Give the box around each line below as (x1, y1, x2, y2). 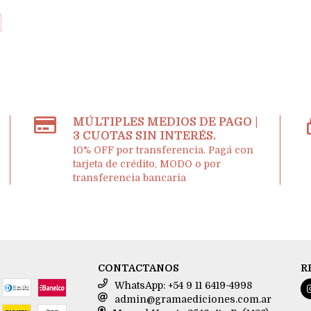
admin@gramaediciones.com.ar (115, 294, 272, 305)
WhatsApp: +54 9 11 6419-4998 (115, 280, 253, 292)
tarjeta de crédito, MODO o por (73, 158, 221, 170)
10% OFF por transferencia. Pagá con (73, 144, 254, 156)
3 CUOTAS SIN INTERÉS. (73, 130, 217, 143)
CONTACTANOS (98, 262, 180, 274)
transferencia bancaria (73, 172, 187, 184)
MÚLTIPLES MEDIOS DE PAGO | (73, 116, 258, 129)
